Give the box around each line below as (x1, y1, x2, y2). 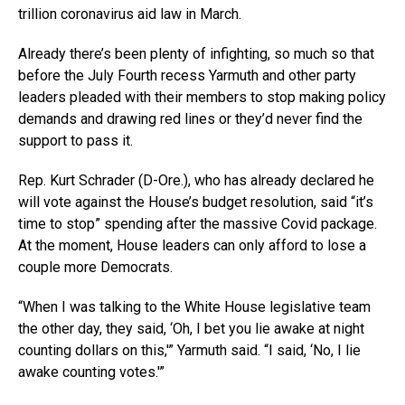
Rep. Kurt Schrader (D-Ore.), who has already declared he (18, 171, 374, 189)
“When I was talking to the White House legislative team (18, 297, 371, 316)
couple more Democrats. (18, 258, 173, 276)
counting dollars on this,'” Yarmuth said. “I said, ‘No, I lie (18, 341, 361, 359)
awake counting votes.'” (18, 363, 165, 381)
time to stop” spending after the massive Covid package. (18, 214, 377, 232)
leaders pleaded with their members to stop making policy (18, 88, 386, 106)
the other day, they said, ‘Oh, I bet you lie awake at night (18, 319, 364, 337)
